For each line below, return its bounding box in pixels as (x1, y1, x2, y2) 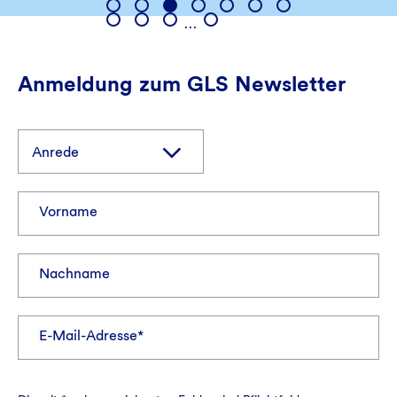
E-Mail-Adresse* (39, 327, 144, 345)
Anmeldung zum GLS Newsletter (18, 71, 346, 97)
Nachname (39, 265, 110, 283)
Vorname (39, 203, 97, 221)
